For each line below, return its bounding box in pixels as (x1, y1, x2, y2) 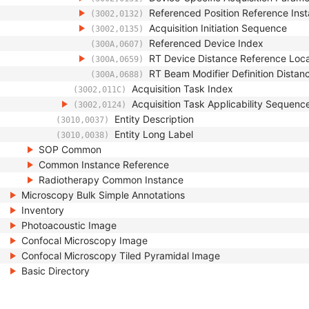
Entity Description (114, 113, 194, 125)
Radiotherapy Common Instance (39, 174, 183, 186)
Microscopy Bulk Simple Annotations (21, 189, 185, 201)
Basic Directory (21, 265, 90, 277)
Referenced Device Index (149, 37, 263, 49)
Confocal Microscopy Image (21, 235, 148, 246)
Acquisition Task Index (132, 83, 233, 94)
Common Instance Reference (39, 159, 169, 170)
